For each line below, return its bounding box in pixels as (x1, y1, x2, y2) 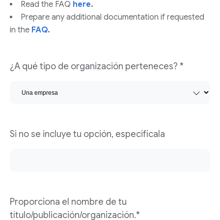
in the (10, 25, 31, 35)
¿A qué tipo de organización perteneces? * (10, 61, 184, 72)
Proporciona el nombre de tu (10, 196, 127, 207)
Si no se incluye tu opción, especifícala (10, 129, 165, 139)
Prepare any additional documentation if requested (21, 12, 204, 22)
